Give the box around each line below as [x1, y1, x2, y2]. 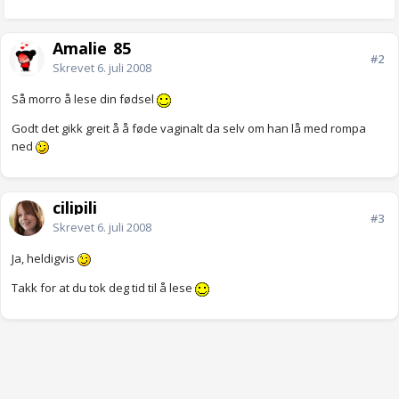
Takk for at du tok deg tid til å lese [12, 280, 195, 297]
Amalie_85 [53, 37, 131, 60]
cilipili [53, 197, 97, 219]
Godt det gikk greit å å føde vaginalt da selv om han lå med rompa [12, 120, 366, 137]
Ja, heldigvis [12, 250, 77, 267]
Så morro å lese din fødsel [12, 91, 157, 108]
